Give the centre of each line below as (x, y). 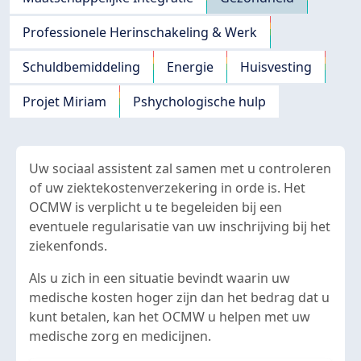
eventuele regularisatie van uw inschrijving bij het (180, 226)
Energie (190, 67)
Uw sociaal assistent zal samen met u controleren (180, 168)
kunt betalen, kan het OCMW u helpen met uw (170, 317)
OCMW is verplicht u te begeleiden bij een (156, 207)
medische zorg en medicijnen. (122, 336)
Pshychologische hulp (199, 102)
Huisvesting (276, 67)
